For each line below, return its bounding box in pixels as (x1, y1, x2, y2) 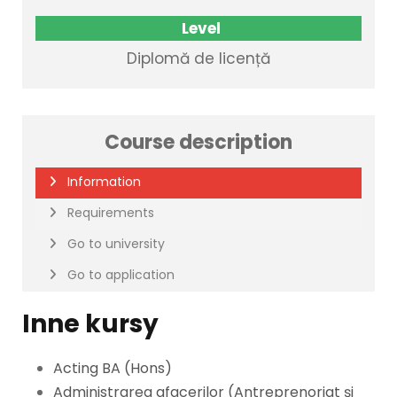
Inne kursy (22, 307, 159, 341)
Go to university (67, 235, 165, 253)
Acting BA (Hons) (53, 358, 172, 378)
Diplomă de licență (127, 48, 270, 69)
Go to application (67, 266, 175, 284)
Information (67, 173, 141, 191)
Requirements (67, 204, 154, 222)
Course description (105, 128, 292, 156)
